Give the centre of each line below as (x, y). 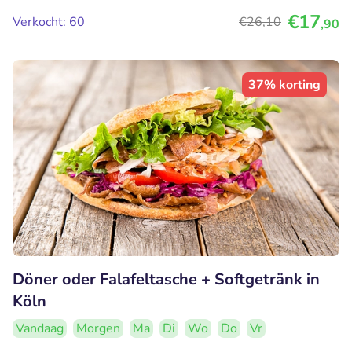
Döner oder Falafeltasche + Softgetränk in (166, 279)
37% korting (284, 85)
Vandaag (40, 328)
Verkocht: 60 (49, 22)
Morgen (98, 328)
